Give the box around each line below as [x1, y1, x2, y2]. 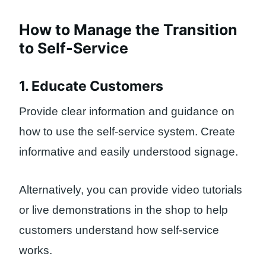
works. [19, 244, 52, 257]
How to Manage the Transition [19, 20, 237, 39]
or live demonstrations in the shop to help [19, 204, 228, 217]
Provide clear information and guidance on [19, 104, 235, 118]
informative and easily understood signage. [19, 145, 238, 158]
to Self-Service [19, 39, 128, 57]
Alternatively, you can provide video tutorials [19, 183, 242, 197]
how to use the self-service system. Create [19, 125, 235, 138]
